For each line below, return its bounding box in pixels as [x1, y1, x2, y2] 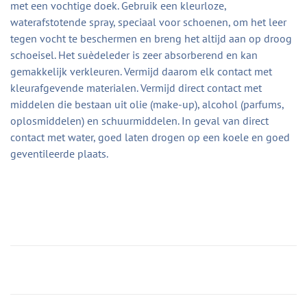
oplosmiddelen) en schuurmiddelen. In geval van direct [10, 114, 269, 128]
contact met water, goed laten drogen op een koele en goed [10, 130, 290, 145]
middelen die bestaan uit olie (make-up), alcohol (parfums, [10, 97, 284, 112]
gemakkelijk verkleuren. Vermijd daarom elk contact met [10, 64, 272, 79]
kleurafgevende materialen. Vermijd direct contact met [10, 81, 262, 95]
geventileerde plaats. [10, 147, 108, 161]
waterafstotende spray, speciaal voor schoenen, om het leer [10, 15, 286, 29]
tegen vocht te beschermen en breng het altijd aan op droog [10, 32, 292, 46]
